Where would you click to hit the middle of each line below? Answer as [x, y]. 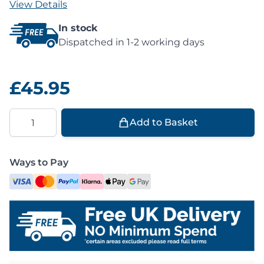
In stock [78, 28]
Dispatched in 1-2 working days [132, 42]
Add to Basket [164, 122]
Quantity [30, 115]
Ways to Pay [39, 162]
